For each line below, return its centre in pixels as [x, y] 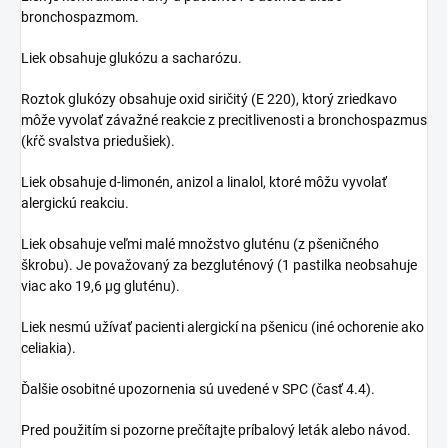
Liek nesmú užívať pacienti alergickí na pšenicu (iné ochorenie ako [222, 326]
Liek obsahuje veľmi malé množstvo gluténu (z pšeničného [200, 243]
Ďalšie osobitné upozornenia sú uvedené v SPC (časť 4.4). [198, 388]
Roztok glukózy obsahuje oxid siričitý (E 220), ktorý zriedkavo [209, 98]
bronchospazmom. [80, 16]
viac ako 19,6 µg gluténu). [100, 285]
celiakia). [48, 347]
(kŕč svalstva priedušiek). [98, 140]
